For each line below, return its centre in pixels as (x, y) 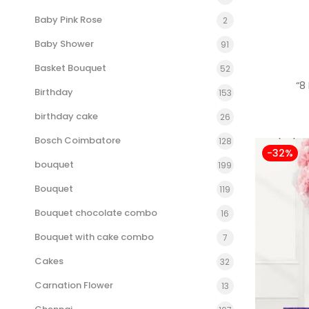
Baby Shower (64, 44)
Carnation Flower (74, 285)
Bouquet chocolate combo (96, 213)
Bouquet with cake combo (94, 237)
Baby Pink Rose (68, 20)
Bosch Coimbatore (78, 140)
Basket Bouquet (70, 68)
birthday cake (66, 116)
